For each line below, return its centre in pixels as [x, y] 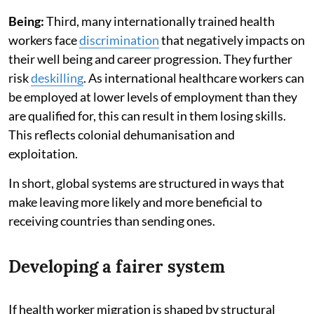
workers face [44, 40]
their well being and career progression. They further [150, 59]
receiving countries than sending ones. [112, 220]
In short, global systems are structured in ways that [146, 183]
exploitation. [43, 153]
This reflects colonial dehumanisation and [122, 134]
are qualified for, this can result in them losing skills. [147, 115]
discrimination [119, 40]
